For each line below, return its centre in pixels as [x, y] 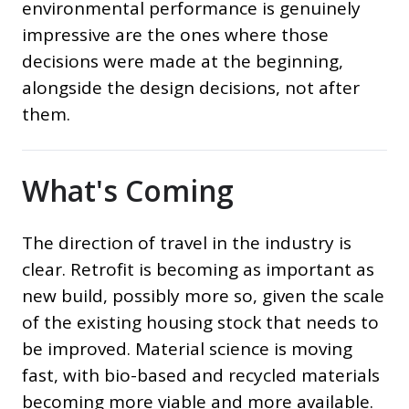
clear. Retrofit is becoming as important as [198, 270]
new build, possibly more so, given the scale [203, 296]
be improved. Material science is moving [187, 349]
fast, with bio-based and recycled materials [201, 376]
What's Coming [128, 191]
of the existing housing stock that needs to [200, 323]
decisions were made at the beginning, [183, 62]
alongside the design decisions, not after [191, 88]
